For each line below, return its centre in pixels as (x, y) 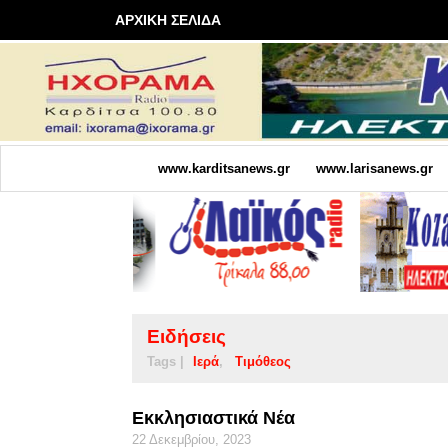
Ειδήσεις (186, 336)
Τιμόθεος (263, 361)
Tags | (165, 361)
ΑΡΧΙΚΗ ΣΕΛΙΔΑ (168, 20)
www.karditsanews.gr (223, 168)
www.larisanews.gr (374, 168)
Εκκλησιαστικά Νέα (213, 417)
